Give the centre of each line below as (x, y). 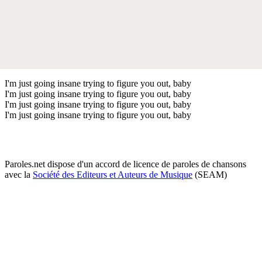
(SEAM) (210, 174)
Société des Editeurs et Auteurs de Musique (113, 174)
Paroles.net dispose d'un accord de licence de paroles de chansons (125, 164)
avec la (19, 174)
